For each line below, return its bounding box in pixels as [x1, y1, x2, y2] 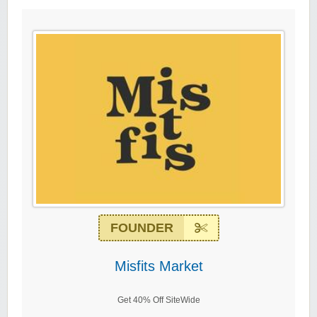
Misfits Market [114, 258, 203, 275]
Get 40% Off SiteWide [117, 295, 200, 306]
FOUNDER [110, 221, 173, 236]
